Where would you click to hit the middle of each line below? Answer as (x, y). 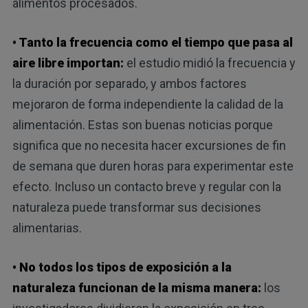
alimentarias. (47, 228)
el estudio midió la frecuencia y (209, 63)
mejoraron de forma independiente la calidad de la (147, 104)
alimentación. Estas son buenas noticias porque (142, 125)
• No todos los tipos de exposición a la (122, 267)
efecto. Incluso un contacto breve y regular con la (146, 187)
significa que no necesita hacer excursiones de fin (149, 146)
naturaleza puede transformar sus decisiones (136, 208)
